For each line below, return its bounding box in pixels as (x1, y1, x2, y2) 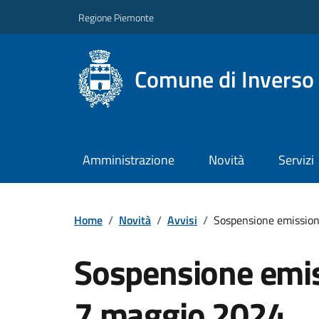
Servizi (278, 150, 314, 170)
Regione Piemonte (78, 9, 154, 25)
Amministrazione (82, 150, 174, 170)
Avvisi (167, 211, 197, 229)
